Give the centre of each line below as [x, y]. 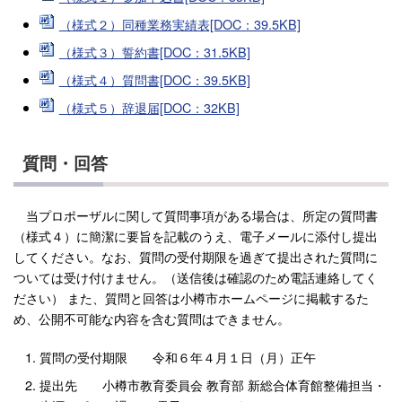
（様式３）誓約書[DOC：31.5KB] [154, 52]
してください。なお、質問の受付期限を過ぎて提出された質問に [196, 257]
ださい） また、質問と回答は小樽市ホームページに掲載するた [191, 298]
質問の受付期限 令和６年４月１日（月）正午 [177, 357]
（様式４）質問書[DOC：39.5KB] [154, 80]
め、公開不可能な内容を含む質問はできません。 [152, 319]
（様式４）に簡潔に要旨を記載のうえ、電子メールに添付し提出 [196, 236]
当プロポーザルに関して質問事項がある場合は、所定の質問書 [196, 215]
